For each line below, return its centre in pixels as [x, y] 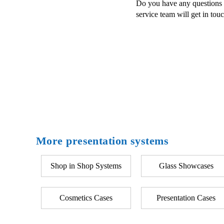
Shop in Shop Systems [86, 166]
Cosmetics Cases [86, 198]
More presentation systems [102, 141]
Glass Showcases [186, 166]
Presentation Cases [186, 198]
